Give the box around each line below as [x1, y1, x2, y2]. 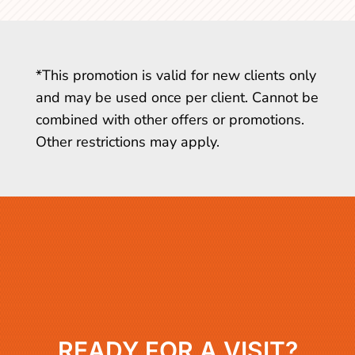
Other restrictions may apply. [35, 132, 219, 151]
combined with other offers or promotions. [35, 109, 304, 129]
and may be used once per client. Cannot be [35, 87, 319, 107]
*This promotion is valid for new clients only [35, 65, 316, 85]
